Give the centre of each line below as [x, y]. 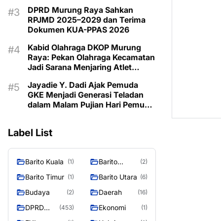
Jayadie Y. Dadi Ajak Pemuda [83, 85]
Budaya [37, 192]
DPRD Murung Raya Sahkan [80, 10]
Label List [30, 133]
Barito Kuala [44, 162]
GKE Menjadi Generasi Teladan [86, 95]
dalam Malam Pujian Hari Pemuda [91, 105]
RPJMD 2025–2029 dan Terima [87, 20]
